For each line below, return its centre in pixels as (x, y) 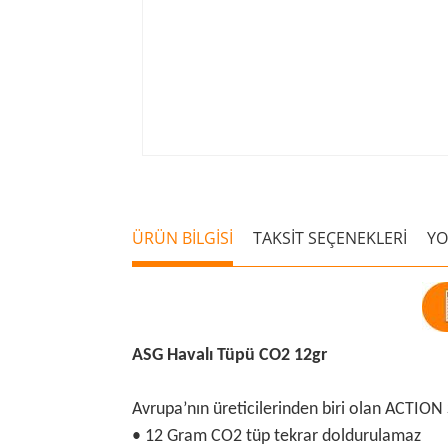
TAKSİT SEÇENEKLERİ (330, 237)
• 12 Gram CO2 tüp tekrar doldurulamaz (276, 436)
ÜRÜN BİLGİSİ (182, 237)
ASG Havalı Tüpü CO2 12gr (229, 355)
